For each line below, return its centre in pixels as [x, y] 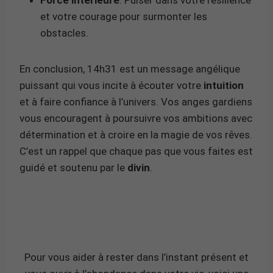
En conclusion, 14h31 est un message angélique [130, 69]
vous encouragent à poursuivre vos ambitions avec [136, 118]
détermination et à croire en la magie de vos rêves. [136, 134]
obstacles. [64, 33]
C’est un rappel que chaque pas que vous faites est [136, 151]
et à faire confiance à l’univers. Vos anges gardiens [136, 101]
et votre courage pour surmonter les [124, 16]
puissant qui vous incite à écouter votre [112, 85]
